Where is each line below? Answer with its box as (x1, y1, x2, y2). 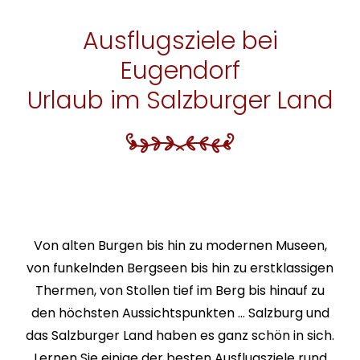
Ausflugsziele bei (82, 24, 278, 59)
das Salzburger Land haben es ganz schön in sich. (26, 326, 334, 346)
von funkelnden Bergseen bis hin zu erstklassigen (27, 259, 333, 278)
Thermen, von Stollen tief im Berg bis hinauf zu (35, 281, 325, 301)
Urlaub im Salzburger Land (27, 84, 333, 118)
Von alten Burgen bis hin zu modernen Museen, (33, 236, 327, 256)
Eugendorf (120, 54, 240, 88)
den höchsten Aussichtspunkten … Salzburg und (31, 304, 329, 323)
